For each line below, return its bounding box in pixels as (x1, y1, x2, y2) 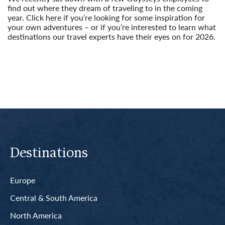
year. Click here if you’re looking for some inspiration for (8, 11, 205, 23)
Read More (8, 40, 46, 52)
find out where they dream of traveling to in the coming (8, 2, 202, 14)
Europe (10, 174, 35, 186)
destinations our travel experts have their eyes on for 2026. (8, 30, 215, 42)
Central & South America (10, 192, 97, 204)
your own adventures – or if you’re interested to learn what (8, 21, 216, 33)
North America (10, 209, 62, 221)
